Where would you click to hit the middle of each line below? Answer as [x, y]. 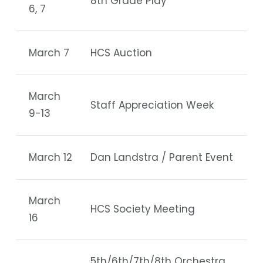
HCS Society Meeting [143, 209]
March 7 [49, 53]
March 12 [51, 157]
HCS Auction [121, 53]
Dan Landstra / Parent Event [162, 157]
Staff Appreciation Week [152, 105]
